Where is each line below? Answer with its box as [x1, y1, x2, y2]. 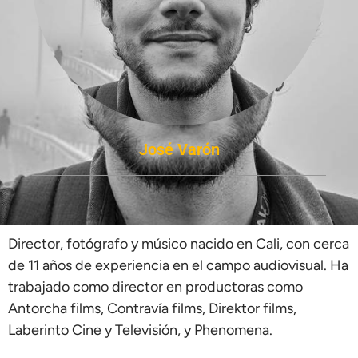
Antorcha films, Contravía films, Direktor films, [8, 300, 296, 317]
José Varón [138, 140, 220, 159]
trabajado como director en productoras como [8, 278, 303, 296]
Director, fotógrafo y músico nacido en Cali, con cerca [8, 235, 349, 253]
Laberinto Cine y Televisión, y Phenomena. [8, 321, 276, 339]
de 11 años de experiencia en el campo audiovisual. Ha [8, 257, 348, 274]
